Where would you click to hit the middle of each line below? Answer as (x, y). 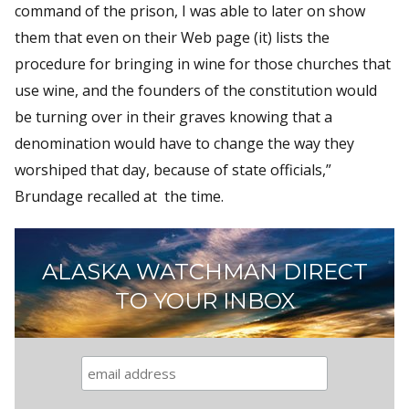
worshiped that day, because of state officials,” (173, 169)
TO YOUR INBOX (204, 300)
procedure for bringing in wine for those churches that (203, 63)
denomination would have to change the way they (184, 143)
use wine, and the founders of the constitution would (196, 90)
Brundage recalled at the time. (119, 196)
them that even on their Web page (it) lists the (172, 37)
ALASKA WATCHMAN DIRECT (204, 271)
